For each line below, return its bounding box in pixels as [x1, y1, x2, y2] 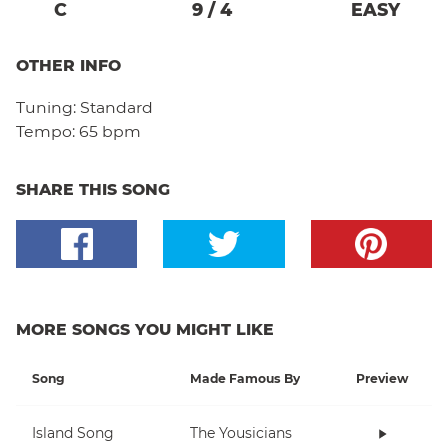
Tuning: [16, 97, 80, 117]
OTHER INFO [16, 55, 121, 75]
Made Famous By [190, 370, 300, 386]
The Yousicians [190, 424, 292, 443]
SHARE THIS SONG [16, 179, 170, 199]
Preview [356, 370, 408, 386]
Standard [80, 97, 153, 117]
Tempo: [16, 121, 75, 141]
